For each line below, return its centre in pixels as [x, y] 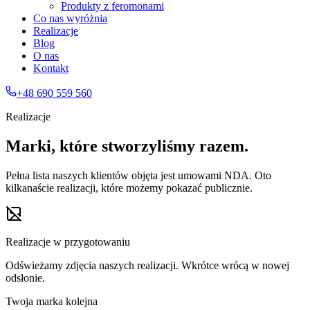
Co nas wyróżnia [70, 18]
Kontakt [51, 68]
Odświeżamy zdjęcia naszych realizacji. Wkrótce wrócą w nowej [147, 265]
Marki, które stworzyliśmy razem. [127, 146]
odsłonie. [25, 277]
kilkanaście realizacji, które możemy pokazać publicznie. [129, 188]
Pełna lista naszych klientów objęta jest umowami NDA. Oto [138, 175]
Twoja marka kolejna [52, 301]
